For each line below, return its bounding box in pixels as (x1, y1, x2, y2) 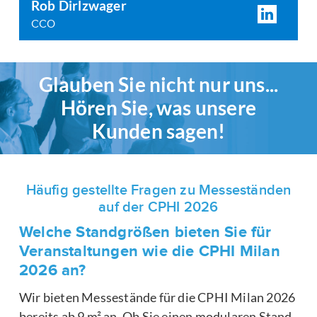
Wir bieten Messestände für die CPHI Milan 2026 (19, 289, 296, 306)
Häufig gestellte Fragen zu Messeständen (25, 182, 292, 200)
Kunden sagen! (91, 119, 226, 144)
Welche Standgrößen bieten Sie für (19, 223, 272, 243)
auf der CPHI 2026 (98, 199, 219, 217)
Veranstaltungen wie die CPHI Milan (19, 242, 280, 262)
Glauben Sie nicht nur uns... (38, 72, 279, 97)
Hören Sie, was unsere (60, 96, 257, 120)
